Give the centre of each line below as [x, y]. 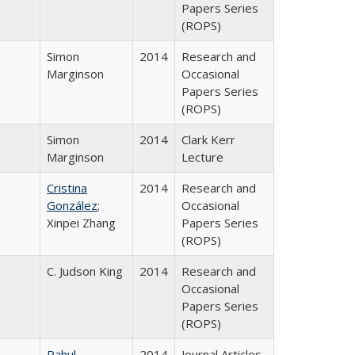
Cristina [67, 188]
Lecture [202, 157]
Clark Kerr [208, 139]
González [72, 205]
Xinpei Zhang [81, 223]
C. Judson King [85, 271]
